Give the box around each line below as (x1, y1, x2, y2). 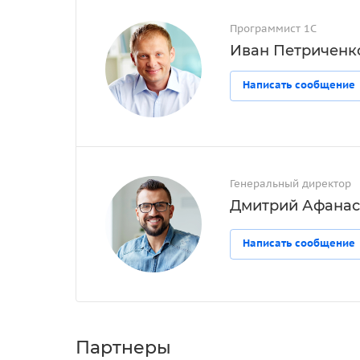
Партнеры (76, 336, 171, 358)
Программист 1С (230, 21, 317, 35)
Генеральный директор (230, 176, 351, 190)
